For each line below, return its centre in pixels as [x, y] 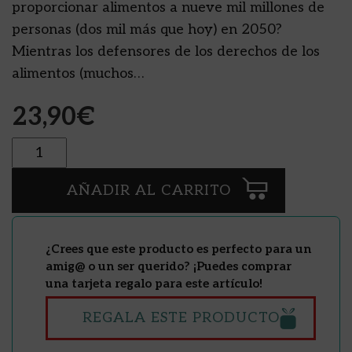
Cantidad [35, 146]
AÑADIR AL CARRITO [148, 191]
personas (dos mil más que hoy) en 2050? [147, 30]
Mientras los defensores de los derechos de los [166, 52]
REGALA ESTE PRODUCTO [181, 318]
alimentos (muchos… [78, 74]
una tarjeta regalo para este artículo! [154, 284]
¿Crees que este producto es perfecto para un [178, 249]
